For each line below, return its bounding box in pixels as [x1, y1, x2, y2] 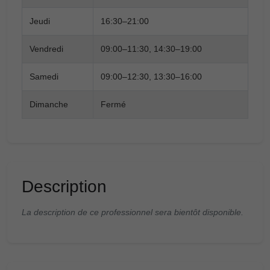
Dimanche [30, 99, 68, 109]
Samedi [30, 71, 58, 81]
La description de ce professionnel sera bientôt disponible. [22, 207, 243, 217]
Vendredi [30, 43, 63, 54]
